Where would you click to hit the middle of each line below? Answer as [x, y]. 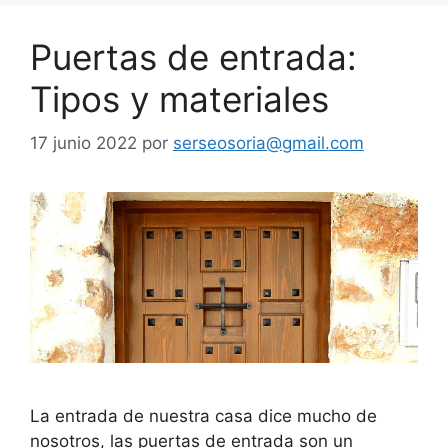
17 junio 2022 [83, 143]
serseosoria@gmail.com [268, 143]
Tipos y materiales [179, 98]
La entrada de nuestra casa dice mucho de [203, 416]
